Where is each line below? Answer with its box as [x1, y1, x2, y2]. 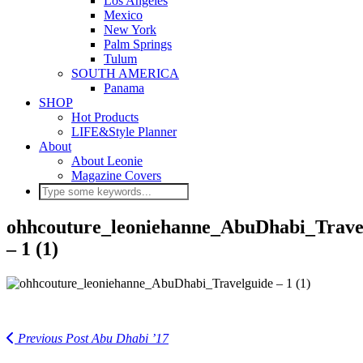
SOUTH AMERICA [71, 66, 179, 80]
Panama [104, 81, 144, 95]
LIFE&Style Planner [71, 125, 177, 139]
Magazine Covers [71, 169, 161, 182]
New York [104, 23, 156, 36]
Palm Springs [104, 37, 172, 51]
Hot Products [71, 110, 139, 124]
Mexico [104, 8, 143, 22]
